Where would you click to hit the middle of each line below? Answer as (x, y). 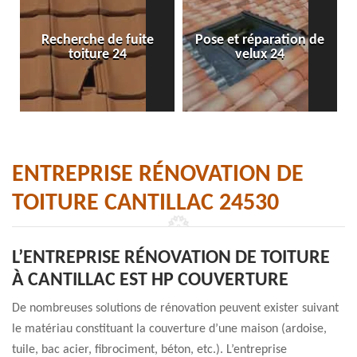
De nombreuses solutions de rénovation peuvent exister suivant (175, 308)
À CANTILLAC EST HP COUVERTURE (150, 280)
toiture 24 (97, 55)
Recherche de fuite (97, 40)
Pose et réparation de (260, 40)
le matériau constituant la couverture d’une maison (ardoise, (169, 329)
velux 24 (260, 55)
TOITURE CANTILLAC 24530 (145, 204)
